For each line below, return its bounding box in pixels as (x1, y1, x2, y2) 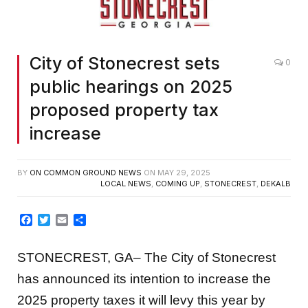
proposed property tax (30, 100, 219, 121)
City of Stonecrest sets (30, 53, 220, 74)
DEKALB (261, 179, 291, 189)
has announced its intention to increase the (17, 271, 271, 286)
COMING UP (155, 179, 200, 189)
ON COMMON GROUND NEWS (30, 168, 142, 178)
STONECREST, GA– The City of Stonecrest (17, 250, 276, 265)
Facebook (32, 213, 85, 228)
